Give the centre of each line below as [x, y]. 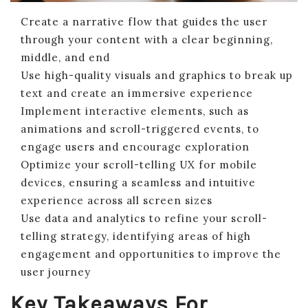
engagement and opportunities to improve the [151, 254]
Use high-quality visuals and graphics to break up [157, 75]
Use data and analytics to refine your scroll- [144, 218]
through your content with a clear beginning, [147, 39]
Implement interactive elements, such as [135, 111]
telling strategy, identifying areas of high [136, 236]
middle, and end [65, 57]
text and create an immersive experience [137, 93]
